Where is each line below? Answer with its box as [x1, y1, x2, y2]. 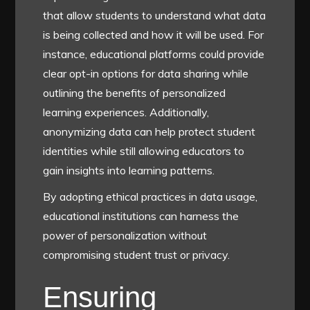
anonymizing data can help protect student [43, 124, 256, 138]
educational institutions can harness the [43, 208, 239, 223]
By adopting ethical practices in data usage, [43, 189, 258, 203]
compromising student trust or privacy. [43, 247, 230, 262]
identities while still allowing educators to [43, 143, 245, 158]
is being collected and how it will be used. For [43, 27, 264, 42]
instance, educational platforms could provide [43, 46, 265, 61]
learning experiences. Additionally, [43, 104, 210, 119]
